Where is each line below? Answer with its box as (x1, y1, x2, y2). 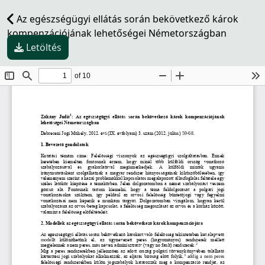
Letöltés (26, 41, 62, 54)
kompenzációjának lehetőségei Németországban (7, 27, 227, 40)
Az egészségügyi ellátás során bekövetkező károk (14, 12, 238, 25)
